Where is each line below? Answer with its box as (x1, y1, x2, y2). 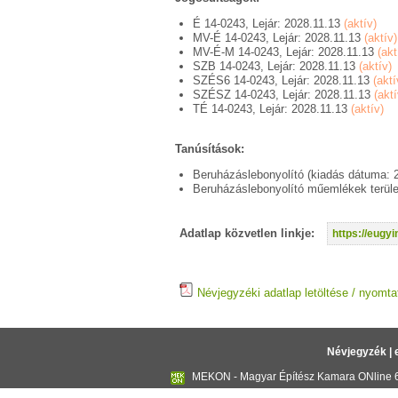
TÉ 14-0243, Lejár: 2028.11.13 (193, 102, 351, 115)
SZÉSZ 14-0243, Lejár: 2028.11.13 (193, 88, 374, 101)
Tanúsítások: (175, 142, 244, 155)
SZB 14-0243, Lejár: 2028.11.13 (193, 60, 359, 73)
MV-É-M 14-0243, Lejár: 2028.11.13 (193, 45, 378, 59)
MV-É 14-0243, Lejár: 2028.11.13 (193, 31, 364, 44)
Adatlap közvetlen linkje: (179, 227, 314, 240)
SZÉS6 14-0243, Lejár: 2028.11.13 (193, 74, 373, 87)
